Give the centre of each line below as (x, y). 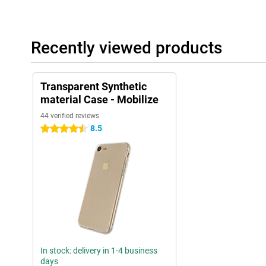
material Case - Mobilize (99, 100)
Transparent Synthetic (94, 87)
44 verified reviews (70, 116)
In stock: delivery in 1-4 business (99, 251)
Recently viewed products (126, 48)
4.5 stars (57, 129)
